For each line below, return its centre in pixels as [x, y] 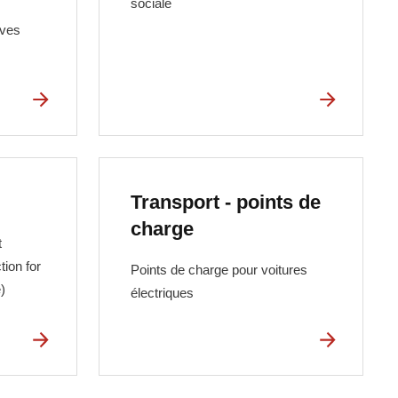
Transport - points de [226, 203]
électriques [163, 292]
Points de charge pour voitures [219, 269]
